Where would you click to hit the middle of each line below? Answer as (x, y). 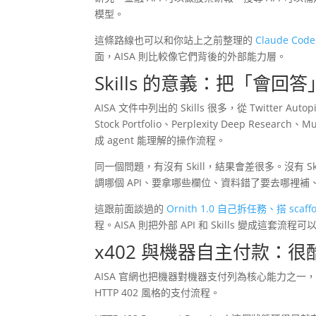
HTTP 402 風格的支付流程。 (158, 293)
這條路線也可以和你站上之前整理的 (175, 40)
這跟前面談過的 (131, 209)
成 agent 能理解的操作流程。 (160, 140)
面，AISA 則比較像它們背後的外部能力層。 (191, 56)
